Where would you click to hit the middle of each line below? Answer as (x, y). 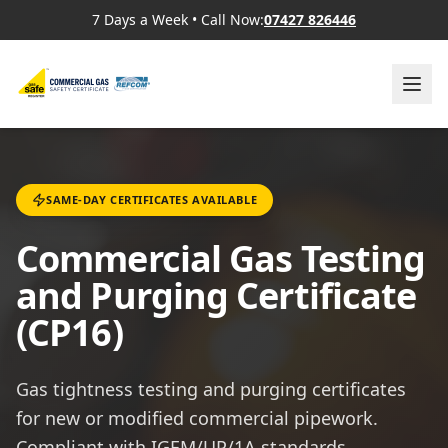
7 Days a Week (140, 19)
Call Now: (232, 19)
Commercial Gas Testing (221, 258)
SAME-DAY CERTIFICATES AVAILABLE (152, 199)
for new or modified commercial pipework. (197, 418)
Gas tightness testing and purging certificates (211, 389)
